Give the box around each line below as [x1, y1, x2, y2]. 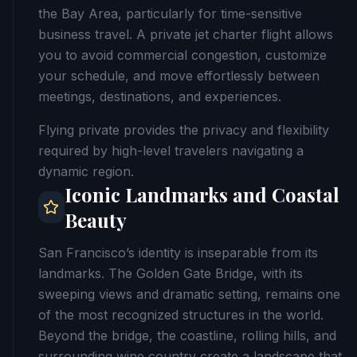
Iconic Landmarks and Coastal [64, 181, 339, 207]
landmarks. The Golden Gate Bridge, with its [38, 265, 303, 281]
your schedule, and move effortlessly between [38, 67, 320, 84]
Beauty [64, 206, 127, 233]
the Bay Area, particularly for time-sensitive [38, 5, 302, 22]
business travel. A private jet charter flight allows [38, 25, 333, 42]
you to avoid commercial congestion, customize [38, 46, 327, 63]
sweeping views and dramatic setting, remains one [38, 285, 340, 302]
